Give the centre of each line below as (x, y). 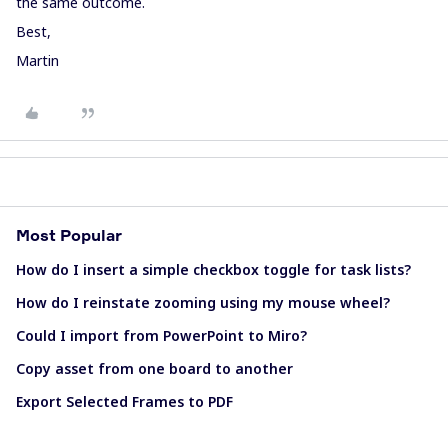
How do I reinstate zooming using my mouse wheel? (203, 302)
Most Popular (69, 234)
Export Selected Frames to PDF (124, 401)
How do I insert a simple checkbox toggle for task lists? (213, 269)
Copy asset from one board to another (154, 368)
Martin (37, 60)
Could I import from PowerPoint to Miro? (161, 335)
